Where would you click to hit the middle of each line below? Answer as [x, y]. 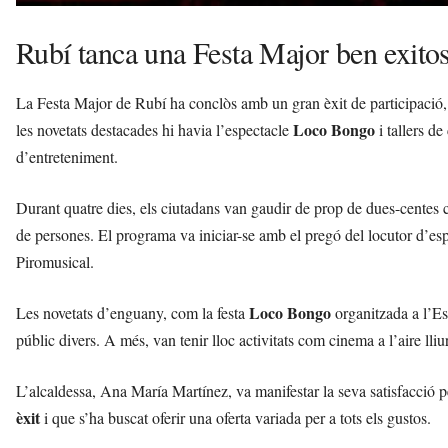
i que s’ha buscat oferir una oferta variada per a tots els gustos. [235, 418]
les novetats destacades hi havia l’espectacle [154, 130]
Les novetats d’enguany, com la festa [132, 313]
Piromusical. [55, 262]
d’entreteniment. [67, 157]
